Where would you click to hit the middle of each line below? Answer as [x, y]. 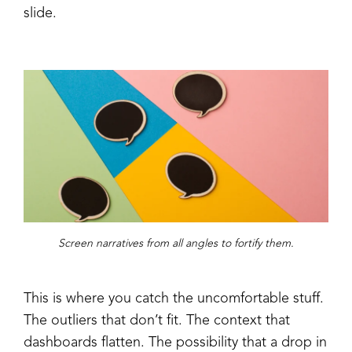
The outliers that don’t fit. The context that [157, 320]
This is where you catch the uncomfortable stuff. [174, 298]
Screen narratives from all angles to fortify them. [176, 243]
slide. [40, 13]
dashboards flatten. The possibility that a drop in [175, 342]
